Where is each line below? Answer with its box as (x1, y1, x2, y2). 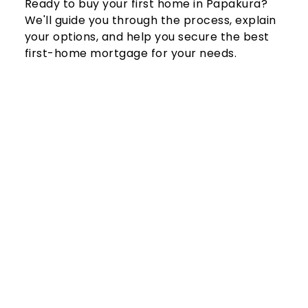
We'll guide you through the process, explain (24, 12, 276, 28)
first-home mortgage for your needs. (24, 45, 237, 61)
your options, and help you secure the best (24, 28, 269, 45)
